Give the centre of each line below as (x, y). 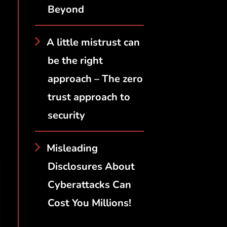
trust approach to (89, 97)
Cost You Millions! (89, 203)
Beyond (66, 9)
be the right (75, 60)
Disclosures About (91, 166)
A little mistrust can (93, 42)
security (66, 115)
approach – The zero (95, 79)
